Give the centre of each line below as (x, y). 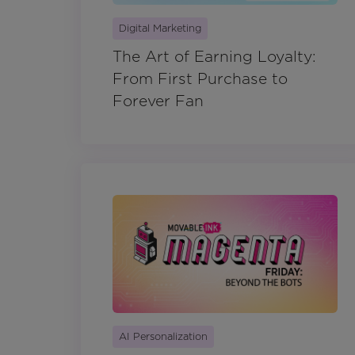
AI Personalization (163, 336)
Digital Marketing (160, 29)
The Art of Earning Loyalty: (214, 57)
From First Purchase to (200, 79)
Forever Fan (158, 101)
